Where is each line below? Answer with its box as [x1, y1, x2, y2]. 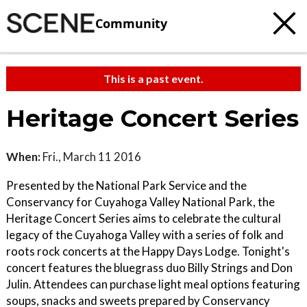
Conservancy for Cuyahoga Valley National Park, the [6, 195, 275, 209]
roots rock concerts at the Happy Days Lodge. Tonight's [6, 244, 290, 258]
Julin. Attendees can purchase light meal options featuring [6, 277, 300, 291]
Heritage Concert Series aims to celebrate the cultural [6, 211, 281, 225]
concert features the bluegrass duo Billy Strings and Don [6, 260, 293, 275]
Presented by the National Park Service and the [6, 178, 247, 193]
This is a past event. [103, 72, 204, 85]
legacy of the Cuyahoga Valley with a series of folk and [6, 228, 284, 242]
